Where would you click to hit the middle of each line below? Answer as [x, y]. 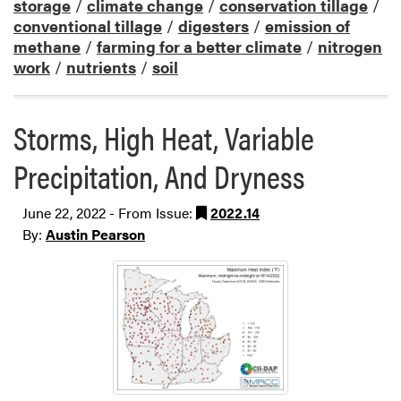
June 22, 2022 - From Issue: [109, 212]
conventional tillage [88, 25]
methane [47, 46]
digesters [213, 25]
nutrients [101, 66]
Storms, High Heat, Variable [164, 137]
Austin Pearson [95, 234]
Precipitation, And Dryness [159, 175]
